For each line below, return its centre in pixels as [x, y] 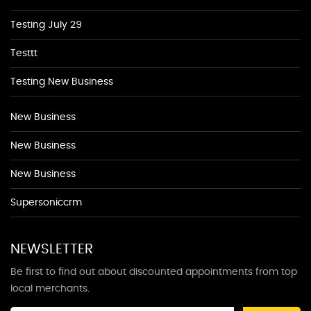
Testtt [24, 53]
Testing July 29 [46, 25]
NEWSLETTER [52, 249]
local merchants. [50, 289]
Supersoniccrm [46, 203]
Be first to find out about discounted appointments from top [154, 272]
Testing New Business [62, 82]
